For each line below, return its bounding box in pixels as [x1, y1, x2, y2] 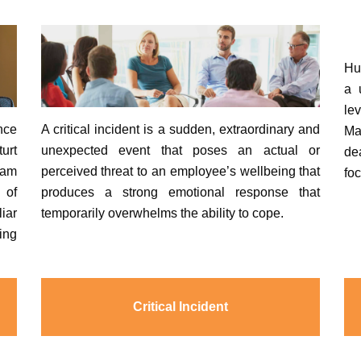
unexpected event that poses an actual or [40, 143, 321, 157]
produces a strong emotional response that [40, 185, 321, 199]
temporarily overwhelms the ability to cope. [40, 205, 284, 220]
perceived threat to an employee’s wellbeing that [40, 164, 321, 178]
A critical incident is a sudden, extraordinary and [40, 122, 321, 136]
